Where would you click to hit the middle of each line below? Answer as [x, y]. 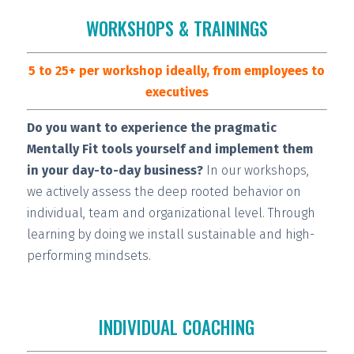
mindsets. [121, 255]
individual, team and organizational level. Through [171, 213]
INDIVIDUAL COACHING [177, 327]
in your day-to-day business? [115, 170]
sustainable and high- [250, 234]
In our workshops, [256, 170]
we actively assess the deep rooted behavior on [164, 191]
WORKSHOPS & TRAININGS [177, 28]
